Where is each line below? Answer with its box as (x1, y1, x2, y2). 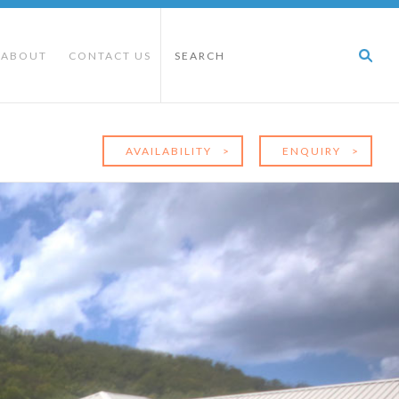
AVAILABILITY (126, 144, 216, 158)
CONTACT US (69, 49, 151, 62)
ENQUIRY (282, 144, 345, 158)
